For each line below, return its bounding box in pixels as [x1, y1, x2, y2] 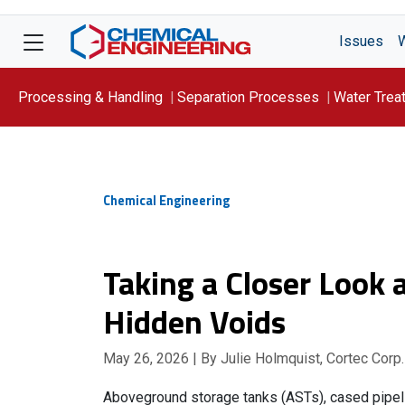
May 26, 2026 [103, 350, 193, 367]
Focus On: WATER [18, 146, 130, 165]
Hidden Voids [103, 297, 286, 346]
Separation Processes [177, 88, 319, 106]
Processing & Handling [18, 88, 163, 106]
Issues [339, 33, 383, 50]
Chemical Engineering [103, 191, 230, 211]
